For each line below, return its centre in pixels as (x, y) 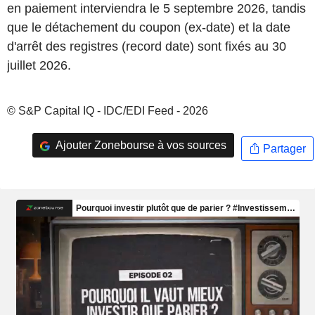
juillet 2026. (39, 65)
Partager (283, 148)
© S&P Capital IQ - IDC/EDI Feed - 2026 (108, 111)
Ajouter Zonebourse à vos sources (140, 145)
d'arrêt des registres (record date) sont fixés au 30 (147, 46)
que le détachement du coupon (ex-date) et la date (149, 27)
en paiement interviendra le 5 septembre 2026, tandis (156, 8)
